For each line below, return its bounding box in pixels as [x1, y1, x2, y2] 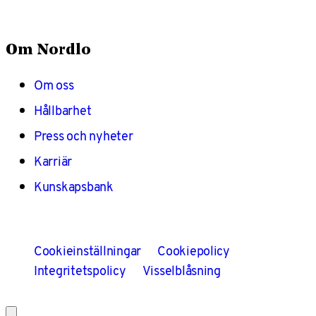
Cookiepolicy [157, 241, 230, 260]
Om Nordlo [6, 42, 91, 58]
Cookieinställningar [34, 241, 142, 260]
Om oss [34, 75, 74, 95]
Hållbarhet [34, 100, 92, 120]
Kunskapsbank [34, 176, 114, 196]
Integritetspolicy [34, 260, 126, 280]
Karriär [34, 151, 73, 171]
